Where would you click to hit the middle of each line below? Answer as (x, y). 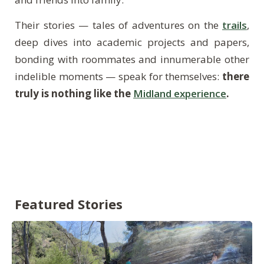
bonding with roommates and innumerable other (132, 59)
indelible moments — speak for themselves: (118, 76)
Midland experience (180, 93)
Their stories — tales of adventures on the (118, 25)
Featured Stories (69, 204)
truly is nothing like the (74, 93)
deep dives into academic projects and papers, (132, 42)
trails (235, 25)
